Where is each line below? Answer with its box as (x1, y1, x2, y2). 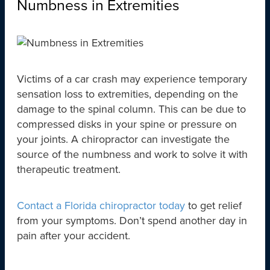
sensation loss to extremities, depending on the (17, 87, 238, 101)
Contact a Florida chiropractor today (17, 199, 185, 213)
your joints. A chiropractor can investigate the (17, 133, 230, 146)
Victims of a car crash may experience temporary (17, 72, 247, 86)
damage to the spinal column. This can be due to (17, 102, 246, 116)
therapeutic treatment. (17, 163, 121, 177)
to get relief (185, 199, 242, 213)
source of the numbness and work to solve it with (17, 148, 248, 162)
